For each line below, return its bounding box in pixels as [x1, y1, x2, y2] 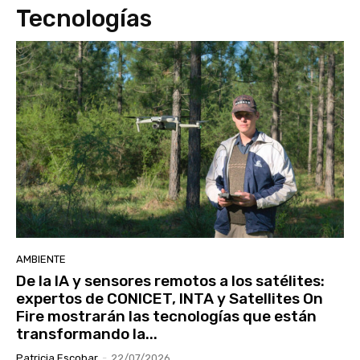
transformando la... [16, 325, 157, 344]
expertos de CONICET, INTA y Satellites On [16, 289, 323, 309]
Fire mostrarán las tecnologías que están [16, 307, 317, 326]
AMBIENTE [16, 253, 66, 266]
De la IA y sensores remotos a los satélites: [16, 272, 325, 291]
